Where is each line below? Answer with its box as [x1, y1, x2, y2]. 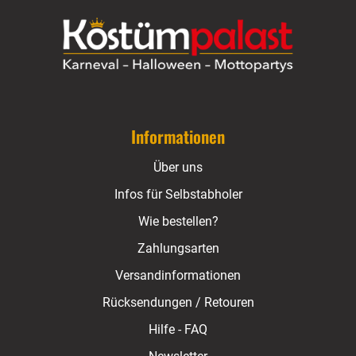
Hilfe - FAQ [149, 322, 207, 338]
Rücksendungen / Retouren [102, 295, 254, 311]
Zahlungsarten [137, 241, 219, 257]
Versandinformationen [115, 268, 241, 284]
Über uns [153, 160, 203, 176]
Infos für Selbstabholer [114, 187, 242, 203]
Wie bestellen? [137, 214, 219, 230]
